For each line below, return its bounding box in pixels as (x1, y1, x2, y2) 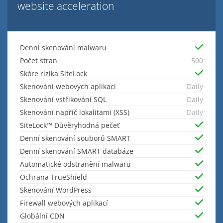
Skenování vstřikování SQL (20, 95, 107, 105)
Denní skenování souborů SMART (20, 133, 130, 143)
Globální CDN (20, 211, 65, 221)
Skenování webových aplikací (20, 82, 116, 92)
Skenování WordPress (20, 185, 92, 195)
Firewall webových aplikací (20, 198, 108, 208)
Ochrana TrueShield (20, 172, 87, 182)
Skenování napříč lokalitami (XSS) (20, 108, 129, 117)
